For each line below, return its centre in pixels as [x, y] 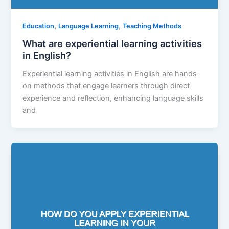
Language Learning [89, 26]
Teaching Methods [152, 26]
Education [39, 26]
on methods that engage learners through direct [106, 86]
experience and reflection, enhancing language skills [113, 98]
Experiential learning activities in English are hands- [112, 73]
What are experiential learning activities [112, 44]
